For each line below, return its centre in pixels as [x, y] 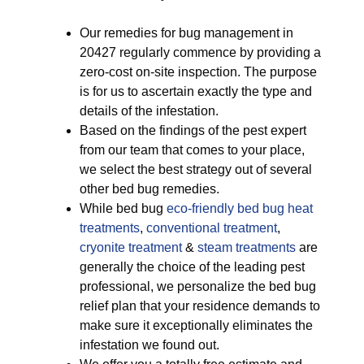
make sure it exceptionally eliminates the [196, 325]
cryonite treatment [131, 247]
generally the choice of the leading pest [192, 267]
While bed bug [123, 208]
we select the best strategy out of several [196, 169]
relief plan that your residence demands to [200, 306]
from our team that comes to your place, [192, 150]
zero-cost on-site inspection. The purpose [198, 72]
